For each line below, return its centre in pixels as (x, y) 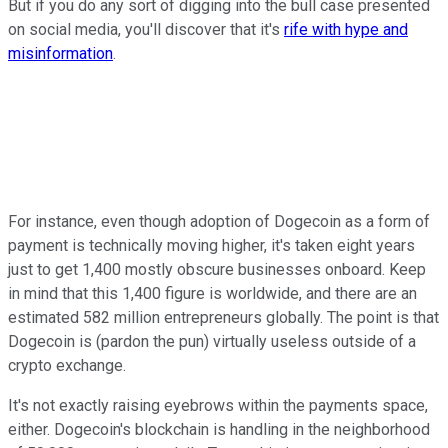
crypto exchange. (67, 365)
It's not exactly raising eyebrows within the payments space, (218, 405)
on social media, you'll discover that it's (146, 29)
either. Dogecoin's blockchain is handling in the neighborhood (219, 429)
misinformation (60, 53)
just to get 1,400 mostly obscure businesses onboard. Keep (217, 269)
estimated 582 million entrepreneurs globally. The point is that (223, 317)
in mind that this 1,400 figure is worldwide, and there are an (212, 293)
